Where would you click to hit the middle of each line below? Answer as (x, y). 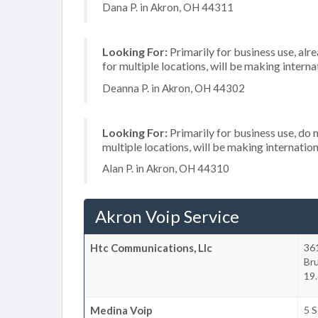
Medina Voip (121, 310)
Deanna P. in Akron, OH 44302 (174, 88)
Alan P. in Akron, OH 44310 (166, 168)
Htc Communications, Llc (151, 247)
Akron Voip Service (167, 216)
